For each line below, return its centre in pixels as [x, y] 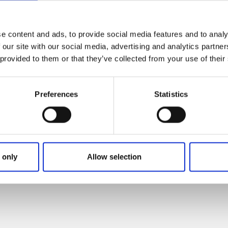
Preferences [56, 94]
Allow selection [114, 157]
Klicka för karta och [158, 50]
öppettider [158, 68]
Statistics [171, 94]
